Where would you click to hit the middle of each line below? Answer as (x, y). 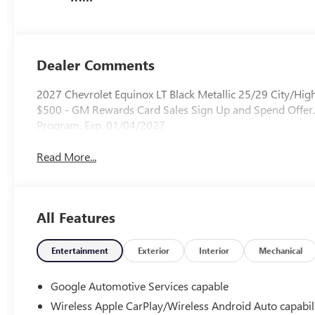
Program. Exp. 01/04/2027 (101, 124)
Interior (214, 250)
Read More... (67, 156)
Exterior (154, 250)
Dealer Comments (96, 64)
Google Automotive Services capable (140, 285)
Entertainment (80, 250)
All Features (76, 217)
